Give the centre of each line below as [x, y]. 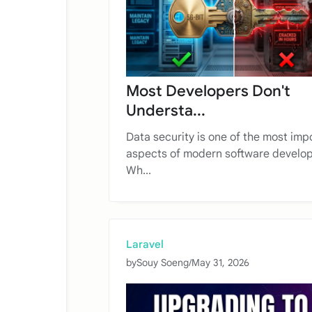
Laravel [145, 244]
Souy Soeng [163, 262]
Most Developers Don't [208, 91]
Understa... [166, 110]
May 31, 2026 [220, 262]
